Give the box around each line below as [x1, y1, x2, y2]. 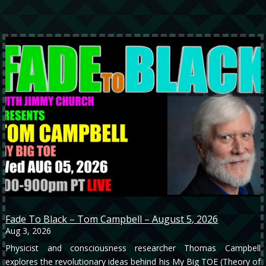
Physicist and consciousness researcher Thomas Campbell [5, 242, 261, 254]
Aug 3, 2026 [5, 224, 52, 236]
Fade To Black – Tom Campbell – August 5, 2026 [5, 212, 218, 226]
